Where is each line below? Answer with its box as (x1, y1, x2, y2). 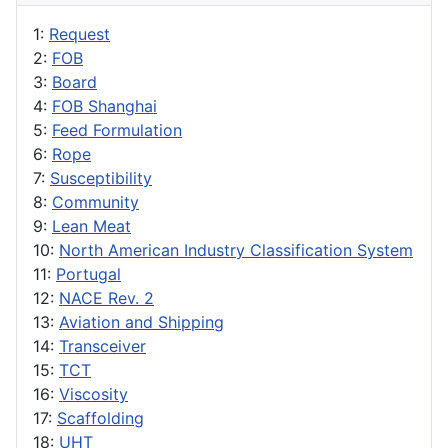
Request (49, 24, 110, 45)
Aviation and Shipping (59, 312, 224, 333)
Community (52, 192, 139, 213)
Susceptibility (50, 168, 152, 189)
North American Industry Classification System (59, 240, 413, 261)
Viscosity (59, 384, 128, 405)
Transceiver (59, 336, 146, 357)
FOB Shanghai (52, 96, 157, 117)
